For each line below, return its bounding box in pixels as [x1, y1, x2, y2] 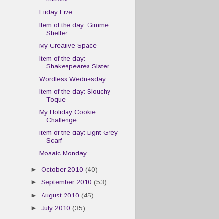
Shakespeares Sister [46, 62, 109, 70]
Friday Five [39, 8, 72, 16]
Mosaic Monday [39, 150, 87, 157]
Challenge [46, 116, 77, 124]
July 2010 [41, 204, 73, 212]
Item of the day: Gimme [39, 21, 109, 29]
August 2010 [41, 191, 82, 199]
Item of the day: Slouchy [39, 88, 110, 95]
